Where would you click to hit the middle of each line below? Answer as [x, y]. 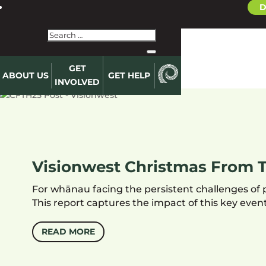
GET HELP [129, 75]
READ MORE [68, 231]
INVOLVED [77, 82]
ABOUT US [26, 75]
